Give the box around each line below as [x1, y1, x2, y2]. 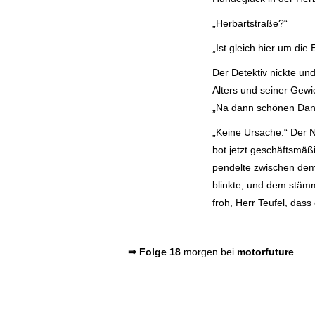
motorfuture [237, 245, 294, 257]
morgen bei [181, 245, 237, 257]
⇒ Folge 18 [128, 245, 181, 257]
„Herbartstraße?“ [212, 17, 288, 29]
